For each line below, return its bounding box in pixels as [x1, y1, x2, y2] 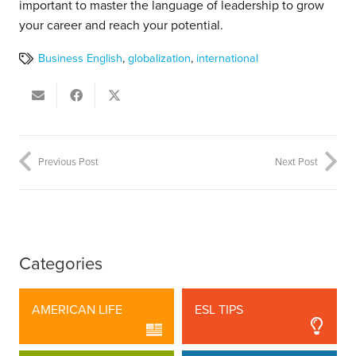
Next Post [275, 155, 318, 168]
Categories [19, 253, 103, 274]
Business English [37, 52, 122, 66]
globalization [127, 52, 191, 66]
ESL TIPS [195, 301, 243, 318]
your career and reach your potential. [19, 17, 223, 34]
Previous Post [38, 155, 99, 168]
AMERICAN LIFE [32, 301, 122, 318]
